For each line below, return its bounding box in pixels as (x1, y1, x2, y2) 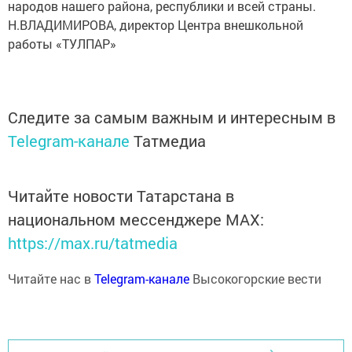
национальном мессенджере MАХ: (8, 209, 264, 229)
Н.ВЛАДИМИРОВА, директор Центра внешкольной (8, 16, 303, 33)
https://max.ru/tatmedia (8, 233, 178, 253)
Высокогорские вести (189, 270, 321, 287)
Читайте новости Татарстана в (8, 185, 234, 206)
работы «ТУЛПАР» (8, 35, 116, 52)
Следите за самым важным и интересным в (8, 107, 335, 127)
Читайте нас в (8, 270, 94, 287)
